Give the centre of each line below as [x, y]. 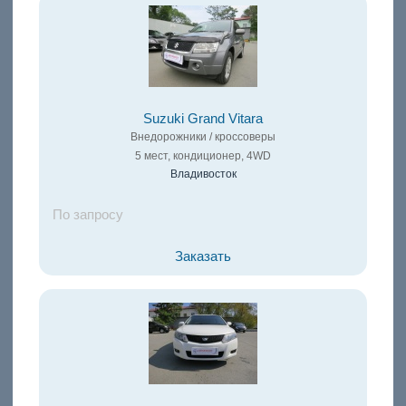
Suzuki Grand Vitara [203, 119]
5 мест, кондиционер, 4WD [203, 156]
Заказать [203, 257]
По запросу [87, 215]
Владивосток [203, 174]
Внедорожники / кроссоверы [203, 137]
